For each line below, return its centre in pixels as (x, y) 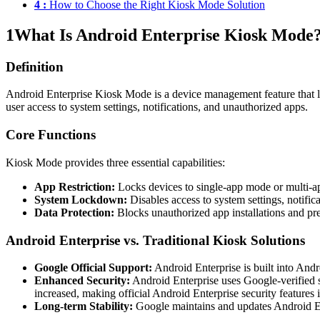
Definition (35, 66)
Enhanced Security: (82, 281)
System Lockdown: (81, 199)
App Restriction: (75, 186)
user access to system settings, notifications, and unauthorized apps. (157, 107)
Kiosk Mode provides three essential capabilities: (115, 162)
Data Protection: (74, 212)
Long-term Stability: (84, 306)
